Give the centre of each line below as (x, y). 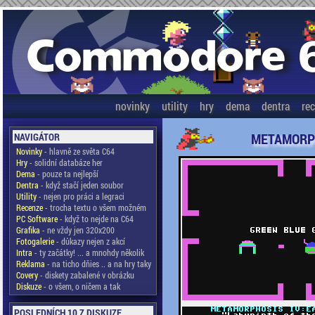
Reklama (30, 264)
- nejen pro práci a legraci (80, 196)
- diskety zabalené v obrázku (86, 275)
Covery (27, 275)
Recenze (29, 207)
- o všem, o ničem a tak (81, 286)
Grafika (28, 230)
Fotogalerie (35, 241)
